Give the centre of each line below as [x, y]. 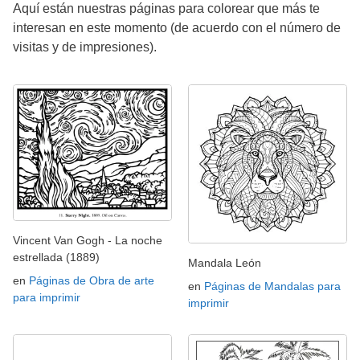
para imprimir [47, 297]
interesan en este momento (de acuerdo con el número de [177, 27]
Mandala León [225, 262]
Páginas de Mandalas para [272, 286]
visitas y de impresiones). [85, 47]
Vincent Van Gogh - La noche [88, 240]
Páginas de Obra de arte [92, 280]
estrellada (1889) [56, 257]
